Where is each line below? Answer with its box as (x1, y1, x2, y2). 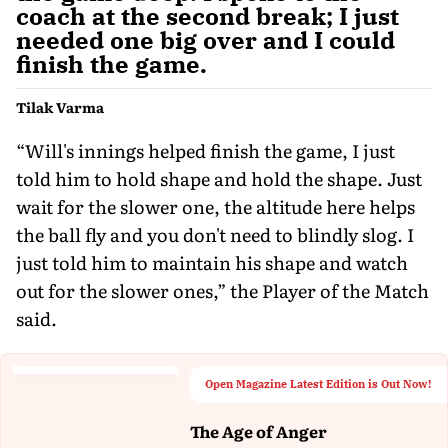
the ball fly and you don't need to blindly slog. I (16, 220, 414, 248)
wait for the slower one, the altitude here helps (16, 192, 415, 220)
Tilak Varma (16, 96, 104, 117)
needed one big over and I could (16, 23, 395, 56)
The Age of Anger (189, 418, 327, 443)
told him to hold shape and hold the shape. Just (16, 164, 422, 192)
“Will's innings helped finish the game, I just (16, 136, 395, 164)
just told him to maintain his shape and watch (16, 248, 408, 276)
